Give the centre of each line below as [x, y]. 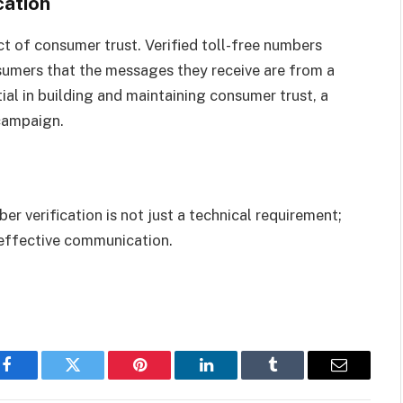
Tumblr [295, 378]
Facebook [36, 378]
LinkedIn [234, 378]
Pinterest [166, 378]
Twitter [95, 378]
